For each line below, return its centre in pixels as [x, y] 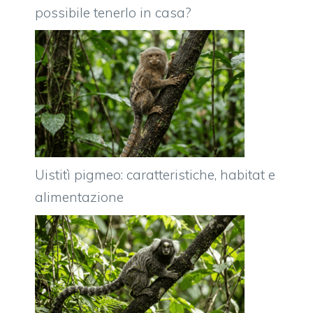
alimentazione [79, 197]
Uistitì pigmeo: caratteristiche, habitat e [155, 175]
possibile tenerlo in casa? [113, 12]
